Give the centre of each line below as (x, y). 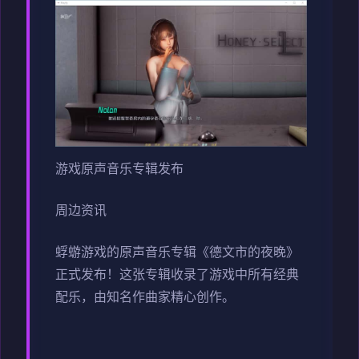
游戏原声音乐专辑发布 (119, 170)
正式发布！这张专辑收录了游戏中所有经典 (177, 276)
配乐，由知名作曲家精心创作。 (145, 298)
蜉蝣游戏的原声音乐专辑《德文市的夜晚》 (177, 254)
